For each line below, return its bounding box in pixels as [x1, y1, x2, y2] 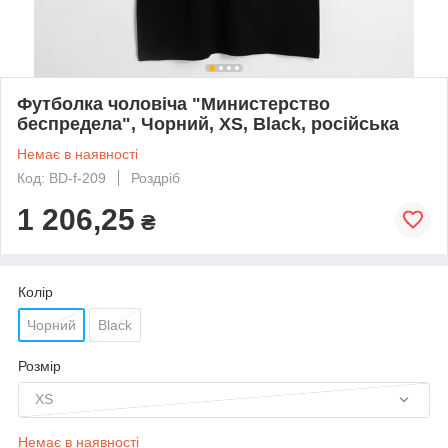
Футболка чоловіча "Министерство [17, 93, 330, 114]
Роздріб [131, 169, 180, 186]
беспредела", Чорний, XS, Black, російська [17, 113, 399, 134]
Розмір [18, 357, 61, 374]
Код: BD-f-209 [17, 169, 106, 186]
